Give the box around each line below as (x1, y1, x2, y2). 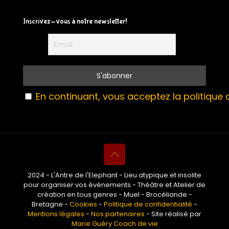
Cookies (70, 199, 97, 209)
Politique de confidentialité (104, 199, 192, 209)
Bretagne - (32, 199, 70, 209)
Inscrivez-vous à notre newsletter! (23, 17, 127, 26)
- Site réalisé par (145, 209, 201, 219)
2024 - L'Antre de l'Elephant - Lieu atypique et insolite (28, 170, 201, 180)
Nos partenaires (91, 209, 145, 219)
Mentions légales (28, 209, 84, 219)
